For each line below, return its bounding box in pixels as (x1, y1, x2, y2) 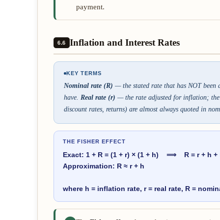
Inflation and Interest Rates (69, 37, 180, 48)
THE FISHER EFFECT (63, 138, 126, 144)
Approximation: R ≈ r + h (63, 162, 144, 170)
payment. (76, 3, 105, 11)
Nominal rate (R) (64, 82, 113, 89)
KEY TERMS (66, 70, 102, 76)
